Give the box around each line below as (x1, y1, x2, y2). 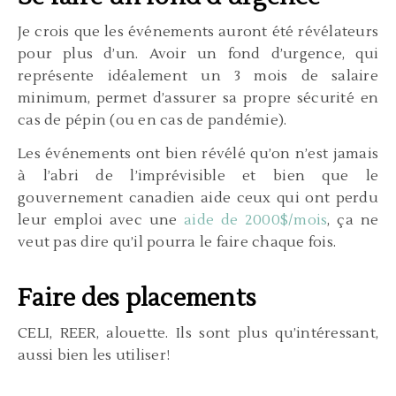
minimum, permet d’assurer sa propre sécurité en (18, 88, 378, 107)
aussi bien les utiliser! (18, 346, 170, 364)
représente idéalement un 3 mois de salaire (18, 66, 378, 85)
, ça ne (327, 210, 378, 229)
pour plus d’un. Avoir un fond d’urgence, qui (18, 44, 378, 63)
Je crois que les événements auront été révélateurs (18, 22, 378, 41)
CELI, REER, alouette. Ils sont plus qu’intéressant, (18, 324, 378, 342)
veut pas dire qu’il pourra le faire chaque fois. (18, 232, 336, 251)
